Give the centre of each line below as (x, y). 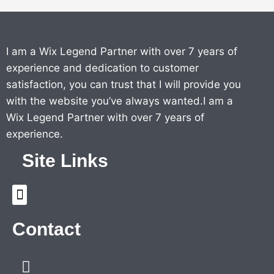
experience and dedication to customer (102, 68)
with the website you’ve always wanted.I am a (120, 101)
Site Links (65, 161)
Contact (46, 229)
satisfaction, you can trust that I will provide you (124, 85)
